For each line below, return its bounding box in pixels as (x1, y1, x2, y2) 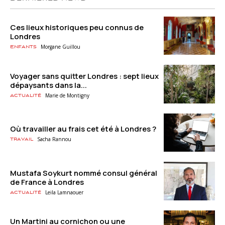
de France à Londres (10, 176, 84, 187)
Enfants (10, 44, 37, 50)
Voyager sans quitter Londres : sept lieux (10, 70, 159, 81)
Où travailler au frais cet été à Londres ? (10, 124, 156, 135)
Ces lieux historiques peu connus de (10, 22, 144, 33)
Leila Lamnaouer (45, 188, 83, 196)
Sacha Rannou (37, 136, 71, 143)
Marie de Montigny (45, 91, 89, 99)
